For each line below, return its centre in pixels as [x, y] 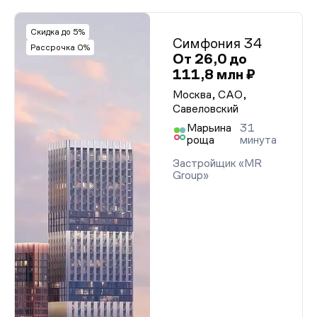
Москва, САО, [210, 94]
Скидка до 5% [58, 32]
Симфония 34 [217, 43]
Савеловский [206, 109]
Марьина [209, 128]
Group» [191, 175]
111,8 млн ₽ [214, 74]
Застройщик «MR [217, 163]
